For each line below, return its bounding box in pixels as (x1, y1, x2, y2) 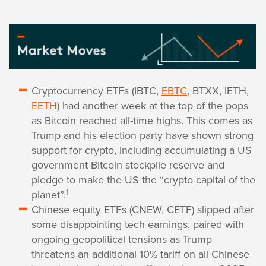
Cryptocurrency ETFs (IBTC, (31, 83, 161, 99)
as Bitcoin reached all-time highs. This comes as (31, 113, 252, 128)
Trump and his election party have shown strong (31, 128, 254, 143)
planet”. (31, 187, 66, 202)
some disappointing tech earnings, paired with (31, 217, 244, 232)
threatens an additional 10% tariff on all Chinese (31, 246, 249, 262)
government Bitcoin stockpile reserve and (31, 157, 224, 173)
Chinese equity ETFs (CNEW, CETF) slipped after (31, 202, 254, 217)
